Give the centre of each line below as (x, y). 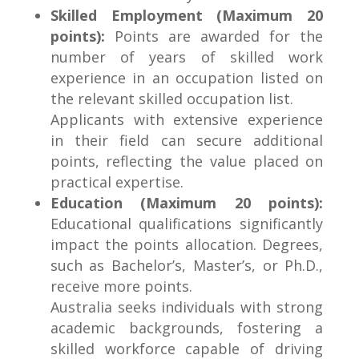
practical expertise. (117, 182)
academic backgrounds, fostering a (187, 328)
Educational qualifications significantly (187, 224)
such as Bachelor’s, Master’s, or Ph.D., (187, 266)
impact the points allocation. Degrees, (187, 245)
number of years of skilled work (187, 57)
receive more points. (121, 286)
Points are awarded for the (214, 36)
